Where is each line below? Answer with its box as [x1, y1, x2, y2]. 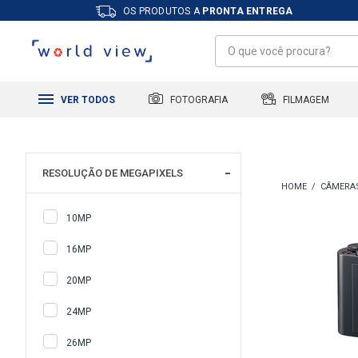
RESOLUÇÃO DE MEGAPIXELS [42, 167, 183, 179]
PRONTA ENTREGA [202, 6, 293, 17]
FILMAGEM [280, 93, 329, 105]
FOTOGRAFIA [167, 93, 228, 105]
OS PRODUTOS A [120, 6, 203, 17]
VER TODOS [58, 94, 115, 106]
